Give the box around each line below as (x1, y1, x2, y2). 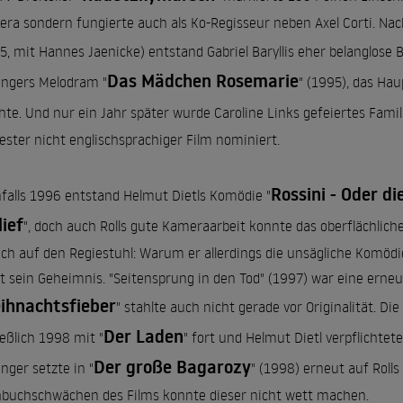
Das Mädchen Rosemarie (107, 68, 299, 94)
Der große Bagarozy (94, 354, 251, 380)
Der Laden (103, 324, 184, 349)
